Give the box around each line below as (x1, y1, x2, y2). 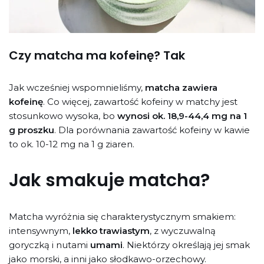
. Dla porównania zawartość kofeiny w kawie (54, 124, 250, 136)
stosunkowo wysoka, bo (9, 110, 117, 121)
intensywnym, (9, 225, 72, 236)
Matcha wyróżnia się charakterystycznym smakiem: (9, 210, 236, 222)
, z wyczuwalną (150, 225, 216, 236)
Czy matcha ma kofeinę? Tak (9, 47, 185, 64)
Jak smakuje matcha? (9, 167, 210, 193)
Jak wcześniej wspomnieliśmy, (9, 81, 145, 93)
